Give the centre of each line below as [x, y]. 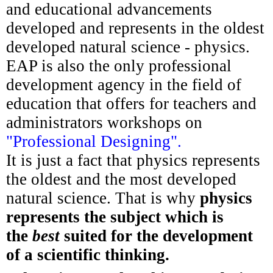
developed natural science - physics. [128, 47]
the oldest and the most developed [121, 179]
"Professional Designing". [94, 141]
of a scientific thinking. [88, 254]
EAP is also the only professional [119, 66]
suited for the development [156, 236]
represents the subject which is [115, 217]
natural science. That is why [103, 198]
